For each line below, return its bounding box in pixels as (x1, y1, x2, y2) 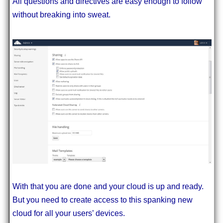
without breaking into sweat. (12, 10, 111, 19)
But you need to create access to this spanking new (12, 196, 193, 205)
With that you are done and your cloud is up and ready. (12, 182, 204, 191)
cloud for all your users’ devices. (12, 209, 125, 218)
